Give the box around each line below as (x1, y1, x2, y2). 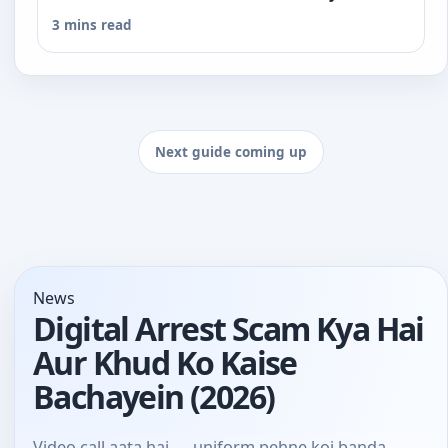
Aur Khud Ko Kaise (33, 340, 297, 384)
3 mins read (52, 15, 132, 34)
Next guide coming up (155, 142, 307, 161)
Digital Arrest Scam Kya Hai (33, 306, 424, 350)
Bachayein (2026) (33, 374, 275, 418)
